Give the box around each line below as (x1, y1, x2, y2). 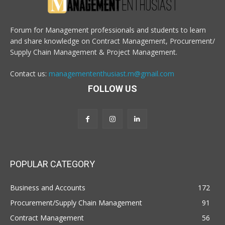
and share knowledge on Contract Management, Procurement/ (10, 36, 215, 46)
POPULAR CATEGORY (10, 158, 95, 169)
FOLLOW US (88, 83, 137, 94)
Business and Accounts (10, 182, 85, 192)
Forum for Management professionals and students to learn (10, 25, 206, 35)
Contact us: (10, 68, 49, 78)
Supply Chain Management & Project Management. (10, 47, 177, 57)
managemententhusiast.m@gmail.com (49, 68, 174, 78)
